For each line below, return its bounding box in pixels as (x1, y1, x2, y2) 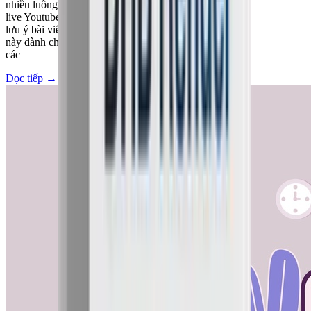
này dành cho (6, 35, 65, 48)
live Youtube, (6, 10, 63, 23)
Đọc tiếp (6, 72, 43, 84)
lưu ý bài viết (6, 23, 63, 35)
